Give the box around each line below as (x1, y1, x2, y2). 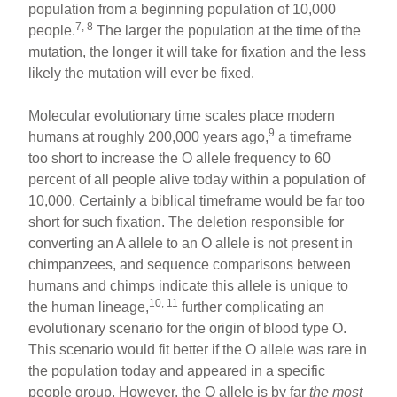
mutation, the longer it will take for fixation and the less (28, 43, 367, 59)
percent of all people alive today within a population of (28, 171, 366, 187)
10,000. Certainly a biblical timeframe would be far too (28, 192, 366, 208)
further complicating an (178, 299, 325, 315)
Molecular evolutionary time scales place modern (28, 107, 336, 123)
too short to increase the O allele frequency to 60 (28, 150, 331, 166)
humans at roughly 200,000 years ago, (28, 128, 269, 144)
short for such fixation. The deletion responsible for (28, 214, 345, 230)
